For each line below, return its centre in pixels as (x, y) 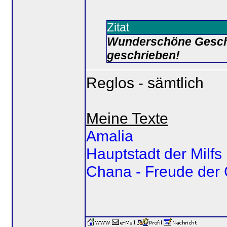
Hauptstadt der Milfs (154, 153)
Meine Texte (127, 118)
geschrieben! (143, 55)
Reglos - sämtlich (145, 82)
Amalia (110, 136)
